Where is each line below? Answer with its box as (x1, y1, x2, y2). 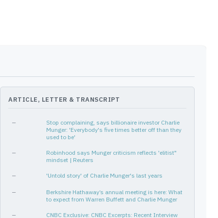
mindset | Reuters (46, 156, 93, 163)
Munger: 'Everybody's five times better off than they (46, 126, 182, 133)
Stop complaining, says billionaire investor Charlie (46, 119, 180, 126)
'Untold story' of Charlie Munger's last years (46, 172, 163, 179)
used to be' (46, 133, 75, 141)
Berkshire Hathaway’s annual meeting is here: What (46, 188, 182, 196)
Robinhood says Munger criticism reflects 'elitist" (46, 149, 177, 156)
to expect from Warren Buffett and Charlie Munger (46, 196, 177, 203)
